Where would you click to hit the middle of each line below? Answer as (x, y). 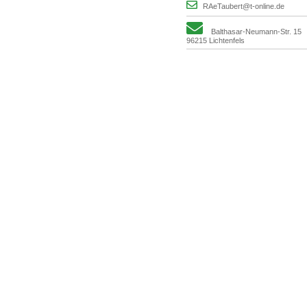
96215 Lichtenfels (216, 40)
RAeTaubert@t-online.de (244, 6)
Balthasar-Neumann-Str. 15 (256, 32)
